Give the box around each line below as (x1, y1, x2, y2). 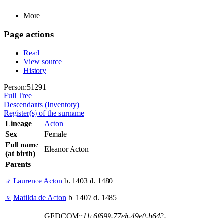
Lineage (5, 119, 32, 128)
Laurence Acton (13, 177, 62, 185)
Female (44, 130, 67, 139)
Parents (5, 160, 31, 169)
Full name (5, 141, 38, 149)
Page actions (4, 29, 54, 39)
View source (23, 57, 62, 66)
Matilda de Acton (13, 193, 66, 202)
